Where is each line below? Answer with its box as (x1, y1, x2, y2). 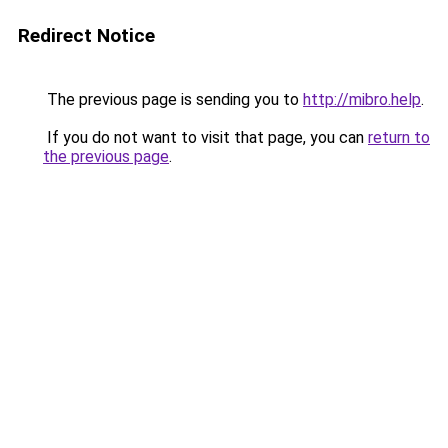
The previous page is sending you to (43, 90, 303, 109)
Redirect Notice (18, 24, 155, 47)
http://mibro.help (303, 90, 421, 109)
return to (368, 128, 430, 147)
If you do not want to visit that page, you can (43, 128, 368, 147)
